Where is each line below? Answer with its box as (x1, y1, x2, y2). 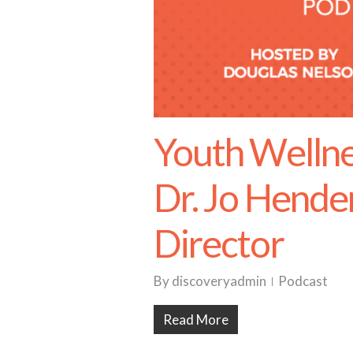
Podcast (278, 272, 328, 289)
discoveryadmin (172, 272, 266, 289)
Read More (163, 310, 229, 328)
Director (154, 220, 284, 266)
